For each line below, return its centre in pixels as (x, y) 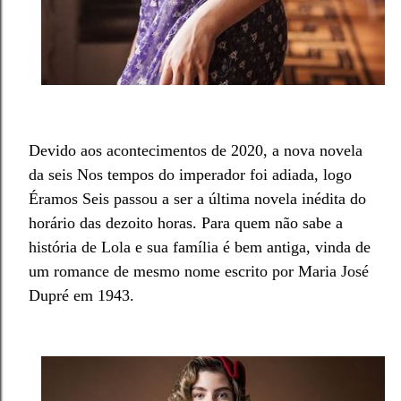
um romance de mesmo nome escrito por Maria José (199, 271)
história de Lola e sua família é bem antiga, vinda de (200, 247)
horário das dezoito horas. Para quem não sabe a (186, 222)
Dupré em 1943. (84, 295)
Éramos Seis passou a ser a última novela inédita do (197, 198)
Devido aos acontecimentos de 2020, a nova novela (196, 150)
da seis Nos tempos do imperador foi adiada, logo (190, 174)
